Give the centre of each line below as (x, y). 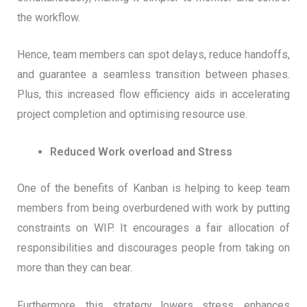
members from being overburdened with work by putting (153, 208)
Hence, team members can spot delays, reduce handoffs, (153, 55)
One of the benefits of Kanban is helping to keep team (153, 188)
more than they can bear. (74, 268)
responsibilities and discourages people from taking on (153, 248)
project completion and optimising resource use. (132, 114)
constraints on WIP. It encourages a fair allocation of (153, 228)
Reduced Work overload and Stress (141, 152)
